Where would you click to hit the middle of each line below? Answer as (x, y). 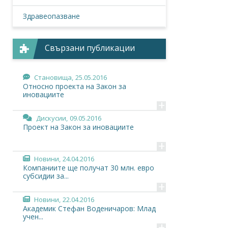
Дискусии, (52, 118)
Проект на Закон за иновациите (78, 127)
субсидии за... (46, 176)
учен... (33, 217)
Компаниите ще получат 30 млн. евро (89, 168)
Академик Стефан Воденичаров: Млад (89, 208)
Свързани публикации (90, 48)
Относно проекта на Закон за (75, 86)
